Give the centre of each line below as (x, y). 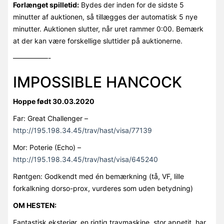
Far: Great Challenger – (50, 118)
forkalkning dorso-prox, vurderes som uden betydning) (103, 188)
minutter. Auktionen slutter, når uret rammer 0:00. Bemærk (108, 29)
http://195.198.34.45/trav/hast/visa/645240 (85, 159)
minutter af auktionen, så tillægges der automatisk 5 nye (105, 17)
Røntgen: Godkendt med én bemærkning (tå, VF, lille (98, 176)
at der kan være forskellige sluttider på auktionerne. (97, 41)
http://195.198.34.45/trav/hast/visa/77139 (82, 130)
